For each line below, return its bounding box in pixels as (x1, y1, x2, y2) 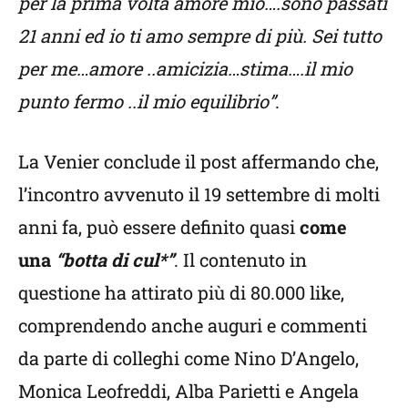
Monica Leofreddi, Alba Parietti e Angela (18, 378, 359, 403)
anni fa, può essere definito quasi (18, 214, 300, 239)
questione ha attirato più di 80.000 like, (18, 280, 344, 304)
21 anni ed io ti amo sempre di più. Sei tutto (18, 23, 382, 47)
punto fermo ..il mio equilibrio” (18, 88, 275, 113)
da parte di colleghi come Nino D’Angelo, (18, 345, 359, 370)
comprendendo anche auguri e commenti (18, 312, 367, 337)
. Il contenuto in (174, 247, 307, 271)
